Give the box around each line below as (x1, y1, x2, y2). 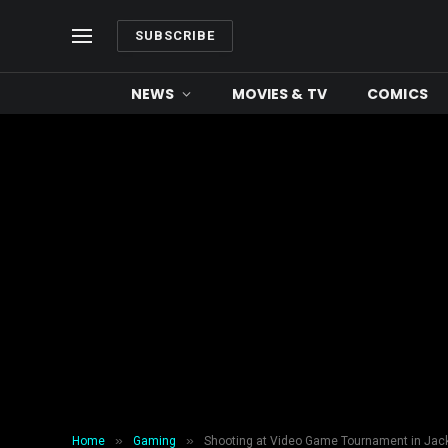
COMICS (367, 83, 428, 104)
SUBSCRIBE (135, 28, 216, 43)
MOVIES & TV (231, 83, 328, 104)
